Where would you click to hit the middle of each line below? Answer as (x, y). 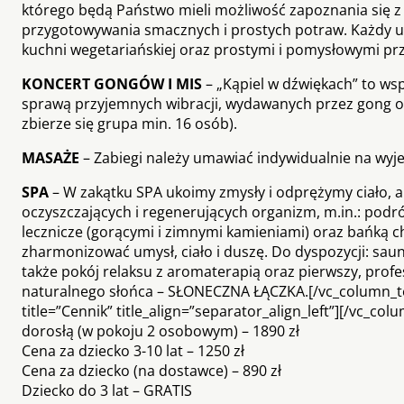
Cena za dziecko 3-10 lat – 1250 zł (133, 350)
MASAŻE (50, 157)
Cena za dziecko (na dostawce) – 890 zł (151, 370)
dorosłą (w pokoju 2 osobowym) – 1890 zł (161, 331)
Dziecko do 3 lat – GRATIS (107, 390)
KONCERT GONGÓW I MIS (112, 83)
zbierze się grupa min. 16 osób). (129, 123)
